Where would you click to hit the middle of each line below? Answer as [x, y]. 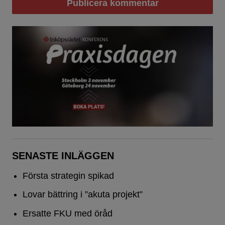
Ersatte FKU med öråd [67, 214]
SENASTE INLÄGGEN [63, 155]
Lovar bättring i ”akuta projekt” [82, 195]
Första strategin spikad [68, 176]
